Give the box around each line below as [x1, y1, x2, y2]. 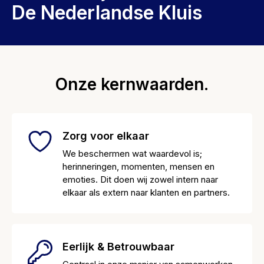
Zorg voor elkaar [62, 130, 149, 142]
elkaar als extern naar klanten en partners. [62, 187, 230, 198]
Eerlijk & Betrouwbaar [62, 240, 174, 253]
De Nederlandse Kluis [12, 1, 202, 24]
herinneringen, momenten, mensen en [62, 161, 214, 172]
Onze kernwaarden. [55, 74, 209, 94]
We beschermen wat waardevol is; [62, 148, 202, 159]
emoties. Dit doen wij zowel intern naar [62, 174, 218, 185]
